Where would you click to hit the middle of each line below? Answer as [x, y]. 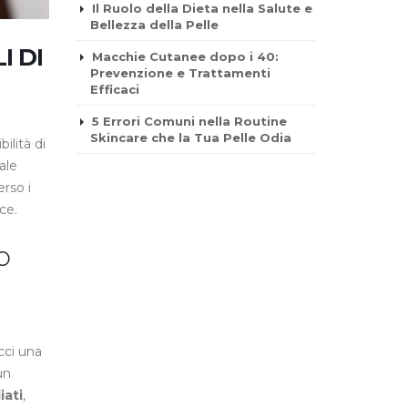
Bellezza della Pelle [154, 25]
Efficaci [114, 89]
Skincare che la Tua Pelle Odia [190, 138]
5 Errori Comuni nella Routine [189, 121]
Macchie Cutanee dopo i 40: [185, 56]
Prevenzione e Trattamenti [180, 73]
